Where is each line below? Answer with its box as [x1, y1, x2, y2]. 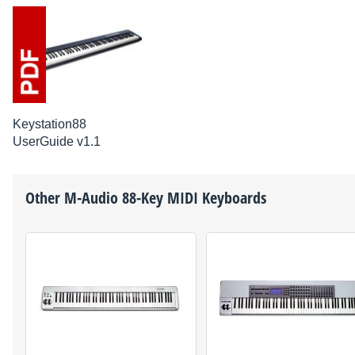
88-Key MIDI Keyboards [118, 186, 266, 208]
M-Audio [64, 186, 118, 208]
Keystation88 [13, 116, 86, 131]
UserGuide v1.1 [13, 134, 101, 148]
